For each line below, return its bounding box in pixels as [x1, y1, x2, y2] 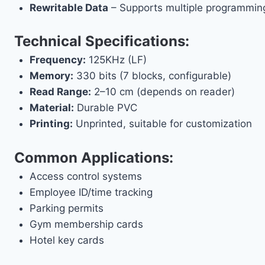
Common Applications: [14, 148, 173, 166]
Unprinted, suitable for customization [72, 118, 252, 130]
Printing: [29, 118, 73, 130]
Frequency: [29, 54, 86, 66]
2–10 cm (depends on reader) [91, 86, 235, 98]
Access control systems [29, 170, 142, 182]
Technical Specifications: [14, 33, 189, 50]
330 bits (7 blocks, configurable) [73, 70, 231, 82]
